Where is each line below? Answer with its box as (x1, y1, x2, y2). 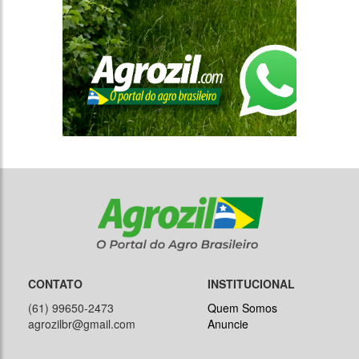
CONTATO (28, 276, 83, 292)
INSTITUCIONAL (208, 276, 295, 292)
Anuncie (208, 316, 248, 333)
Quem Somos (208, 300, 277, 317)
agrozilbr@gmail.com (28, 316, 135, 333)
